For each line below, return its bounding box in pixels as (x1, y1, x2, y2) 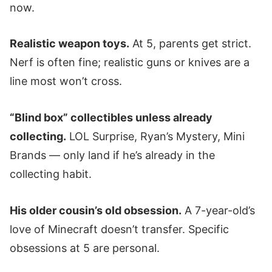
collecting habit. (10, 168, 92, 181)
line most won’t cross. (10, 75, 122, 88)
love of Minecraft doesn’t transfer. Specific (10, 222, 229, 236)
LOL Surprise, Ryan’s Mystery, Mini (66, 130, 245, 143)
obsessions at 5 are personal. (10, 241, 160, 254)
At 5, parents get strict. (129, 37, 251, 50)
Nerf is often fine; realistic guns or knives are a (10, 56, 250, 69)
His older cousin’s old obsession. (10, 203, 182, 217)
